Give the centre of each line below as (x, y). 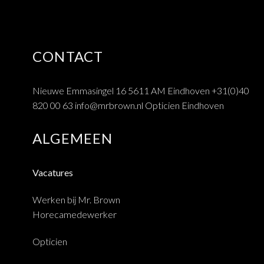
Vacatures (53, 173)
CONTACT (68, 56)
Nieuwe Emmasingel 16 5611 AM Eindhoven (122, 90)
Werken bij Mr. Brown (76, 199)
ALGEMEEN (73, 138)
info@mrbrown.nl (109, 105)
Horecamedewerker (75, 214)
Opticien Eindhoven (184, 105)
